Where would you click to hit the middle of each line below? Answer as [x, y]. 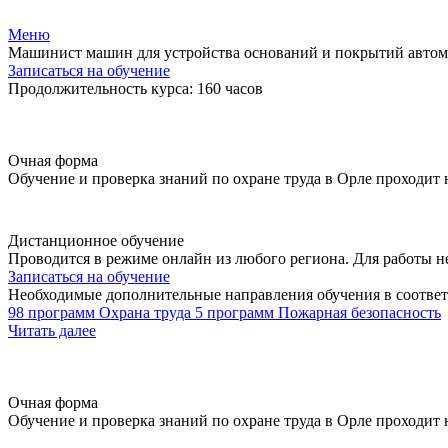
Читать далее [52, 330]
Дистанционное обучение [96, 240]
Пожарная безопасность [359, 312]
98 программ [51, 312]
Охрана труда [145, 312]
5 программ [234, 312]
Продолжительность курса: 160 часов [135, 88]
